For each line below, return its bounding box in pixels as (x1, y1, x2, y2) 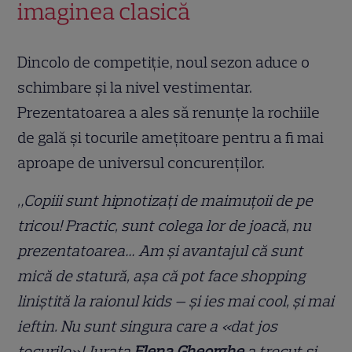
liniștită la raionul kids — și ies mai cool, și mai (17, 291, 335, 310)
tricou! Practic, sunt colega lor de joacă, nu (17, 215, 312, 235)
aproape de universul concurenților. (17, 152, 266, 172)
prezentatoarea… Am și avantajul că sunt (17, 240, 304, 260)
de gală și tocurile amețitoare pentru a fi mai (17, 127, 324, 147)
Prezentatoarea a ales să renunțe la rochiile (17, 102, 321, 122)
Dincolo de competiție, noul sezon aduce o (17, 52, 310, 71)
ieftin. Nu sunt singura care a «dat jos (17, 316, 278, 335)
